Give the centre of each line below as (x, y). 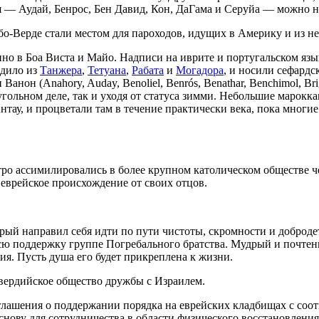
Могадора (200, 70)
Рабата (148, 70)
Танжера (61, 70)
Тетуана (107, 70)
